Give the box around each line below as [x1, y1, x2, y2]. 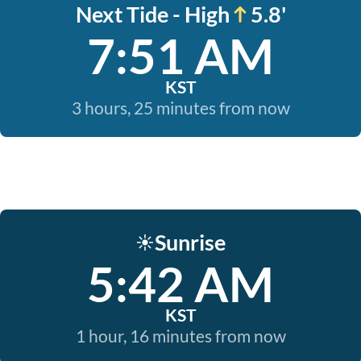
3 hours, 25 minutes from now [71, 98, 290, 118]
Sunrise [155, 229, 226, 255]
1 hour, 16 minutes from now [75, 326, 286, 346]
